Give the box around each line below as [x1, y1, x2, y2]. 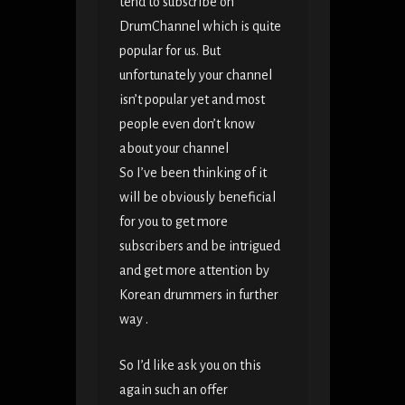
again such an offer [118, 382, 228, 398]
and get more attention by [118, 263, 269, 278]
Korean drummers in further [118, 287, 278, 303]
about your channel [118, 141, 229, 156]
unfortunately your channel [118, 68, 272, 83]
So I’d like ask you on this [118, 358, 261, 373]
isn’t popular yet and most [118, 92, 265, 108]
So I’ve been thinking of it [118, 165, 267, 181]
